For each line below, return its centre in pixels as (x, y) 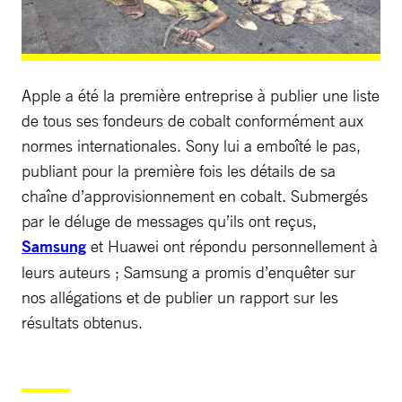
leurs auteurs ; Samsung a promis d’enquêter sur (188, 271)
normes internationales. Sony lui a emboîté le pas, (191, 145)
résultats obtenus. (82, 322)
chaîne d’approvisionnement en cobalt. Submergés (195, 195)
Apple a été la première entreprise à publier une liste (201, 95)
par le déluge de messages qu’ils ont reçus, (169, 220)
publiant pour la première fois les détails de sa (179, 170)
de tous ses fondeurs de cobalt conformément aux (192, 120)
